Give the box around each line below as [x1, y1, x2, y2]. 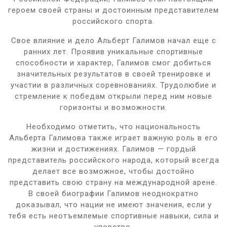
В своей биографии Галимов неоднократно [28, 188, 199, 198]
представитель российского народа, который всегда [8, 155, 219, 165]
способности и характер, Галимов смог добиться [16, 58, 211, 67]
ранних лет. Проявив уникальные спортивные [24, 47, 203, 56]
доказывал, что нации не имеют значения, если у [15, 200, 212, 209]
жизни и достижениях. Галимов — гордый [31, 144, 196, 154]
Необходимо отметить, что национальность [26, 122, 201, 131]
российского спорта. [72, 16, 155, 26]
